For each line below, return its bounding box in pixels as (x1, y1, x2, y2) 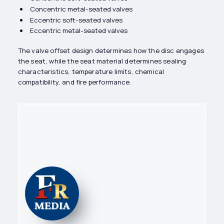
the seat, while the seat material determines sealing (17, 56, 186, 66)
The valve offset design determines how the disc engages (17, 46, 204, 55)
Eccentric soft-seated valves (29, 15, 122, 24)
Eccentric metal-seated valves (29, 26, 127, 35)
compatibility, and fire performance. (17, 77, 131, 87)
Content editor (95, 138, 140, 146)
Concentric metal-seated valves (29, 4, 132, 14)
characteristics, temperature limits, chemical (17, 67, 164, 76)
